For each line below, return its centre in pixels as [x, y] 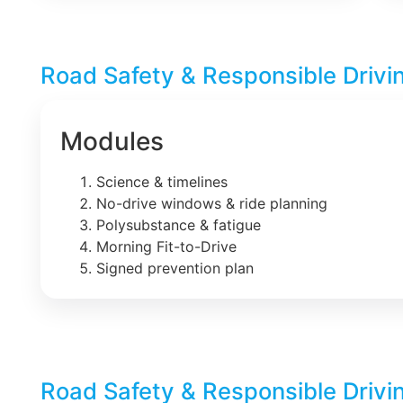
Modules [112, 141]
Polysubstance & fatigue [179, 224]
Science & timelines [162, 181]
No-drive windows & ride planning [212, 203]
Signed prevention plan [175, 268]
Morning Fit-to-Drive [166, 246]
